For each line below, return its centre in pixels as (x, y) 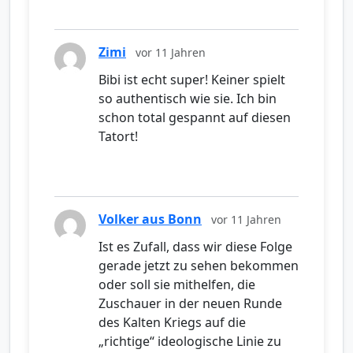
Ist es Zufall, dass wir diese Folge (195, 247)
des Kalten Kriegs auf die (172, 323)
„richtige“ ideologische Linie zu (190, 342)
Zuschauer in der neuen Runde (190, 304)
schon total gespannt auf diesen (195, 118)
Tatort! (118, 137)
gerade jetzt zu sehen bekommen (199, 266)
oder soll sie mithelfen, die (177, 285)
